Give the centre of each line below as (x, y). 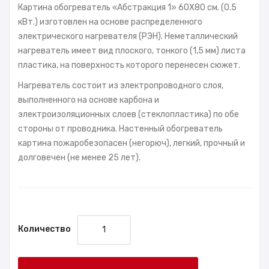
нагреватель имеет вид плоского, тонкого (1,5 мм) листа (132, 50)
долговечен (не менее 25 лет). (79, 157)
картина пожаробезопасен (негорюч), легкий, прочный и (131, 143)
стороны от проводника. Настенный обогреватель (120, 128)
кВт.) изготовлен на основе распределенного (110, 22)
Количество (44, 229)
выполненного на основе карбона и (89, 100)
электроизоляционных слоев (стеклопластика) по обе (128, 114)
